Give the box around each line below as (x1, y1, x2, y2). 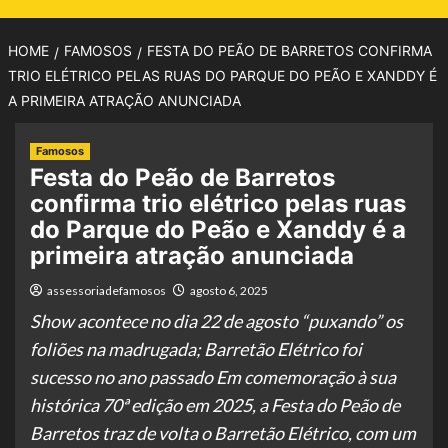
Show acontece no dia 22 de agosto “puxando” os (30, 310, 403, 332)
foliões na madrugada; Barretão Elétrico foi (30, 338, 362, 360)
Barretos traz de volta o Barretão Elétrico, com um (30, 422, 416, 444)
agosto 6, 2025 (190, 283, 268, 298)
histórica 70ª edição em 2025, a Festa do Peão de (30, 394, 400, 416)
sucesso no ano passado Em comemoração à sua (30, 366, 396, 388)
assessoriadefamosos (47, 283, 166, 298)
